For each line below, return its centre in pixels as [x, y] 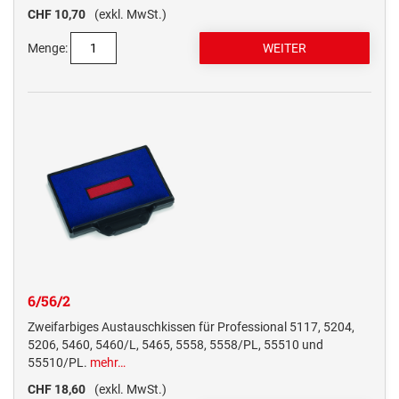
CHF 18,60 [57, 390]
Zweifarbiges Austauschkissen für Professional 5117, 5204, [191, 327]
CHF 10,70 [57, 15]
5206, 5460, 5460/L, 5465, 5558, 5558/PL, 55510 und [175, 345]
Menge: [48, 49]
